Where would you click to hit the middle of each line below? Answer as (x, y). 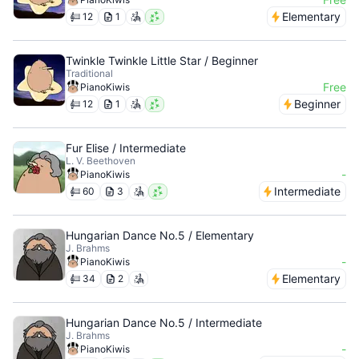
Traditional (89, 73)
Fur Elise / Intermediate (126, 148)
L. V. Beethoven (101, 161)
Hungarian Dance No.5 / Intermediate (164, 323)
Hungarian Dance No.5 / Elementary (160, 235)
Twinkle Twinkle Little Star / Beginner (162, 61)
